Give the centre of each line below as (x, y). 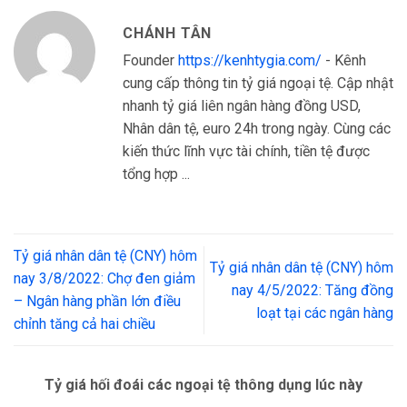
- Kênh (344, 61)
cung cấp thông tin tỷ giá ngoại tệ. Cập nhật (258, 84)
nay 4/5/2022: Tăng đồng (313, 290)
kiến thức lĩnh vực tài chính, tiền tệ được (246, 152)
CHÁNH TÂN (168, 34)
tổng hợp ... (156, 174)
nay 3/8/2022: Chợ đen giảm (104, 279)
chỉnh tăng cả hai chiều (84, 324)
